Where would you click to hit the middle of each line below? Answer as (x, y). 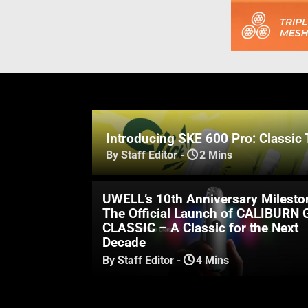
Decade (124, 242)
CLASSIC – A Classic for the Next (201, 228)
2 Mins (216, 155)
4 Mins (213, 260)
